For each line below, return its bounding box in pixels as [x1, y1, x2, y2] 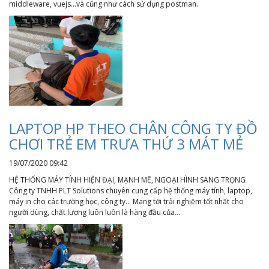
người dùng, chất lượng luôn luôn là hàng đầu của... [9, 207, 180, 217]
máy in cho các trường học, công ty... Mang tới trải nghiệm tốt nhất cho [9, 196, 244, 207]
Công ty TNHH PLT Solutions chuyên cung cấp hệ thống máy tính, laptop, [9, 186, 252, 196]
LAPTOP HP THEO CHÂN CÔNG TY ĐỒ [9, 118, 258, 138]
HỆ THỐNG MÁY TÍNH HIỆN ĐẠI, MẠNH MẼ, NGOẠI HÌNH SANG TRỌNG [9, 175, 246, 185]
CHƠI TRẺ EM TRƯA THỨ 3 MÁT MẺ [9, 134, 243, 154]
